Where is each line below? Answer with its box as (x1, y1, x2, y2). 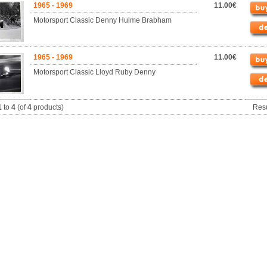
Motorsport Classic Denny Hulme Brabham (33, 16, 172, 24)
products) (31, 103, 64, 111)
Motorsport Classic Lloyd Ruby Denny (33, 68, 156, 76)
